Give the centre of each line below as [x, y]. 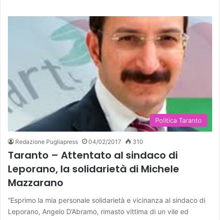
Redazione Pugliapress [47, 141]
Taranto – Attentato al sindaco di [93, 155]
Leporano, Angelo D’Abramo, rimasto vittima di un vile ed [98, 211]
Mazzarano [36, 182]
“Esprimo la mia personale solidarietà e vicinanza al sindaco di [107, 200]
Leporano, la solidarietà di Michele [94, 169]
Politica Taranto [179, 120]
